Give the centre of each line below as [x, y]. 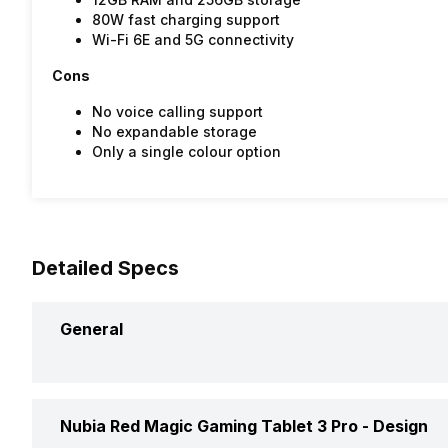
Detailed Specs [105, 268]
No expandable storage [174, 132]
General [91, 329]
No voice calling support [177, 112]
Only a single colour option [186, 152]
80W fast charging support [186, 20]
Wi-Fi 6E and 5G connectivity [193, 40]
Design [400, 426]
